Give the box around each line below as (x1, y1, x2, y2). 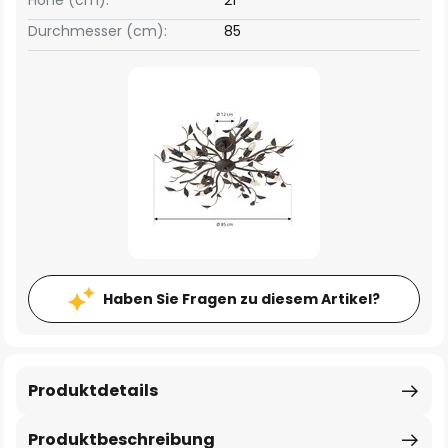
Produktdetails (28, 379, 158, 402)
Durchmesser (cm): (28, 21, 167, 41)
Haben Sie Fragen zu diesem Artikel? (103, 289, 380, 309)
